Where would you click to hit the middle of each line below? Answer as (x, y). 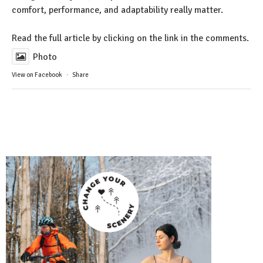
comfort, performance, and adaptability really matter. (117, 10)
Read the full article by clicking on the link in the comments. (130, 38)
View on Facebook (37, 75)
